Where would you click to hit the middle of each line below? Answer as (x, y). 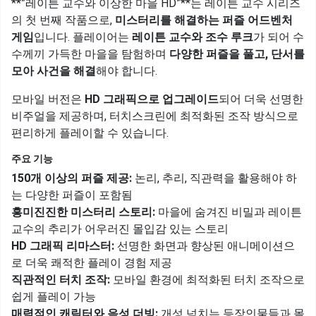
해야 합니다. (127, 71)
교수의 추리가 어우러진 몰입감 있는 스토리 (120, 229)
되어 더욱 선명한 (261, 99)
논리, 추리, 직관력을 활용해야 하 (214, 178)
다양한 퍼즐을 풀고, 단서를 (237, 54)
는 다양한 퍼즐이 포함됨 (72, 195)
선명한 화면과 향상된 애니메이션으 (205, 246)
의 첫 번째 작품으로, (63, 20)
